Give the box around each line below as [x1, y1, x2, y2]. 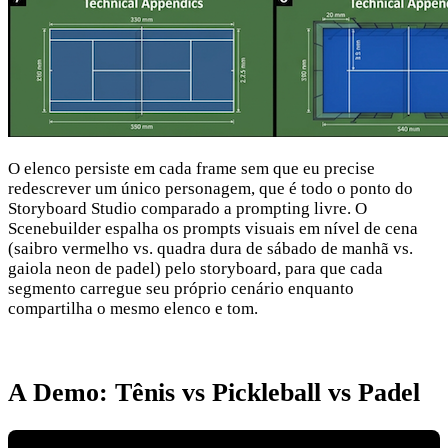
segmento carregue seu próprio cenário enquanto [8, 278, 354, 298]
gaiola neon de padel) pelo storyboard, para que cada [8, 258, 383, 278]
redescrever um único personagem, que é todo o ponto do [8, 178, 413, 198]
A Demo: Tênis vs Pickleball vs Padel [8, 378, 420, 408]
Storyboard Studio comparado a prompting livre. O [8, 198, 367, 218]
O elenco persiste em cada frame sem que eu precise [8, 158, 375, 178]
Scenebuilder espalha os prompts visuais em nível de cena [8, 218, 418, 238]
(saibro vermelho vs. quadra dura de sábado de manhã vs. [8, 238, 413, 258]
